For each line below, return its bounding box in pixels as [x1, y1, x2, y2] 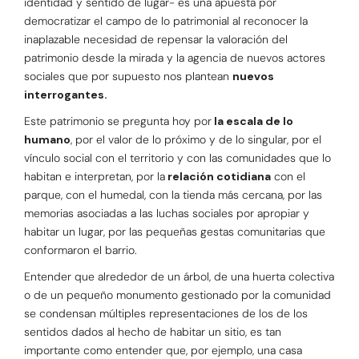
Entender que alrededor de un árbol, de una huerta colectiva [24, 269, 334, 284]
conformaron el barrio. [24, 243, 137, 258]
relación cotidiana [165, 169, 271, 184]
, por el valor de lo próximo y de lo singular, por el [71, 132, 321, 147]
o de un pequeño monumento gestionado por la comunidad [24, 288, 331, 303]
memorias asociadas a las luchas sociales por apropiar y [24, 206, 309, 221]
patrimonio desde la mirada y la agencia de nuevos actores [24, 50, 325, 66]
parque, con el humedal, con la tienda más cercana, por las [24, 188, 322, 203]
